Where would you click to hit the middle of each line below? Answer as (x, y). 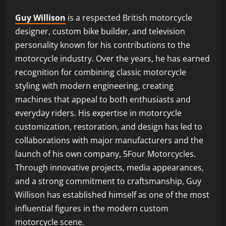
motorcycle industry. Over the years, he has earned (112, 58)
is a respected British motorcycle (129, 17)
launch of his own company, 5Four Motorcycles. (105, 154)
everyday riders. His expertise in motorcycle (98, 113)
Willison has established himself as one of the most (112, 194)
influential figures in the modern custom (92, 208)
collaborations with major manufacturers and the (109, 140)
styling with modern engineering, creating (94, 86)
